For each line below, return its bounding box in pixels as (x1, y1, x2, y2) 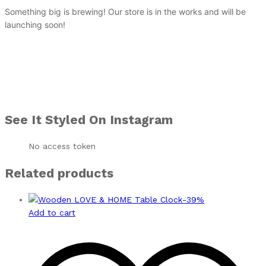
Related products (5, 165, 113, 180)
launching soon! (5, 20, 65, 30)
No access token (28, 141, 96, 151)
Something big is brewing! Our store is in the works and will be (5, 7, 246, 17)
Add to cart (28, 208, 75, 218)
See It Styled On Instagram (5, 112, 173, 127)
